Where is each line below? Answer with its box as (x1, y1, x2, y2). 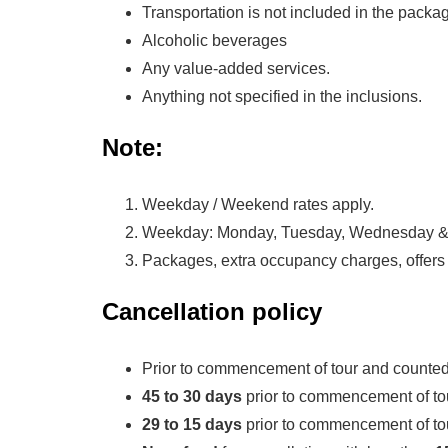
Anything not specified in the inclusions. (142, 88, 422, 105)
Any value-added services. (142, 60, 330, 77)
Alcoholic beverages (142, 32, 287, 49)
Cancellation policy (102, 298, 322, 325)
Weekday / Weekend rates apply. (142, 196, 374, 213)
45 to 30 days (142, 388, 242, 405)
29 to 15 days (142, 416, 242, 433)
